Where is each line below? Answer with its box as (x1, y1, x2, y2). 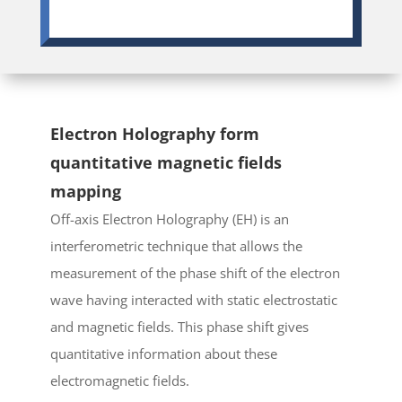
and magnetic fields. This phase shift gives (50, 318, 309, 336)
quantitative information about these (50, 345, 277, 363)
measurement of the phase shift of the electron (50, 264, 340, 282)
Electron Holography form (50, 123, 259, 144)
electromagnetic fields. (50, 371, 189, 389)
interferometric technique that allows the (50, 237, 302, 255)
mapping (50, 180, 121, 202)
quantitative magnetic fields (50, 152, 282, 173)
